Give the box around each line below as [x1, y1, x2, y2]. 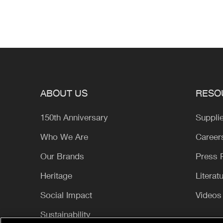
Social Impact [40, 190, 93, 200]
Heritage [40, 170, 73, 181]
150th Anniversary [40, 112, 109, 122]
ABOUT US [40, 88, 88, 99]
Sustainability [40, 209, 91, 220]
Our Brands [40, 151, 85, 161]
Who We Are [40, 131, 89, 142]
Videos [196, 190, 222, 200]
